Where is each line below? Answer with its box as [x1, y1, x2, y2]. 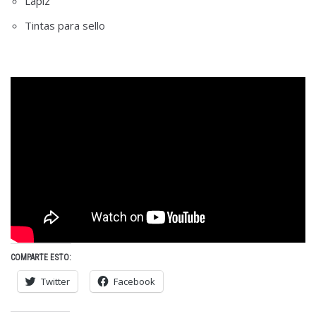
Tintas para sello [25, 18, 105, 33]
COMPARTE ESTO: [11, 252, 71, 262]
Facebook [114, 274, 155, 288]
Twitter [41, 274, 70, 288]
